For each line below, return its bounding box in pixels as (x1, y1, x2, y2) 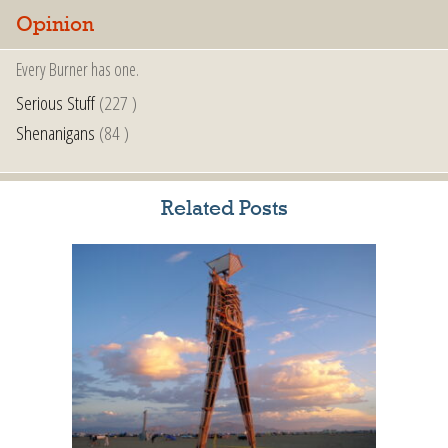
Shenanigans (16, 119, 95, 147)
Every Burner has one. (16, 57, 139, 82)
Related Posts (160, 199, 288, 221)
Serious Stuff (16, 89, 95, 117)
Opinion (16, 15, 94, 37)
